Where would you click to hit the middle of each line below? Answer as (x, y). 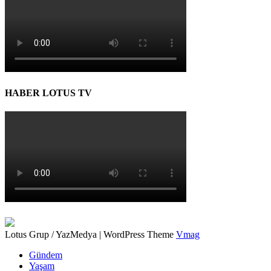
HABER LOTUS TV (48, 93)
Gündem (46, 255)
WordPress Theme (140, 235)
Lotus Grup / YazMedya (51, 235)
